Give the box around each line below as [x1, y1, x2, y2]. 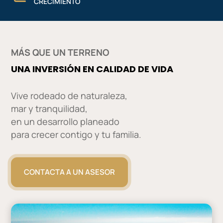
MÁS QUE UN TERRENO [11, 46, 110, 58]
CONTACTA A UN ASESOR [24, 166, 115, 177]
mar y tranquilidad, [11, 102, 88, 114]
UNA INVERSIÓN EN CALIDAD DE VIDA [11, 62, 174, 75]
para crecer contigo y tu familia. [11, 128, 142, 140]
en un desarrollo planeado [11, 115, 120, 127]
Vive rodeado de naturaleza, [11, 89, 128, 102]
